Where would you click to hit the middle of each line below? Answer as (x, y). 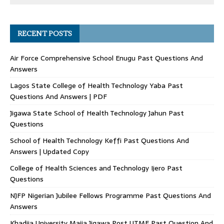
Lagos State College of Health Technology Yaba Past (96, 86)
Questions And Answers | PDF (58, 97)
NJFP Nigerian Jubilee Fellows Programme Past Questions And (110, 196)
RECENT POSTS (45, 34)
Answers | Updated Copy (49, 152)
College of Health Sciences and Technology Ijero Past (96, 168)
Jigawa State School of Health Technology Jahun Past (97, 113)
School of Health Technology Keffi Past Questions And (99, 141)
